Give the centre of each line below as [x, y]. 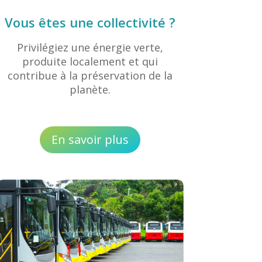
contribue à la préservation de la [90, 76]
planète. [90, 90]
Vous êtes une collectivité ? [90, 23]
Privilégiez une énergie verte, [90, 48]
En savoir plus [90, 139]
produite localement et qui [90, 62]
